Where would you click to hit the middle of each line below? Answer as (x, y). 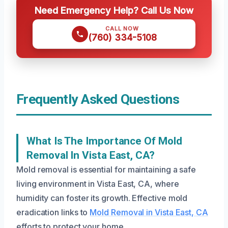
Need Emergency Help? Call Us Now (114, 10)
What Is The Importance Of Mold (104, 141)
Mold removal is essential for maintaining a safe (106, 169)
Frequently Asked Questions (98, 99)
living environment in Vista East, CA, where (98, 184)
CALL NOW (122, 28)
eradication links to (53, 212)
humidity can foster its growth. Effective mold (102, 198)
